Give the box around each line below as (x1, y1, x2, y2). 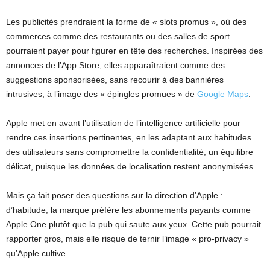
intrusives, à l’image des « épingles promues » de (6, 89, 197, 99)
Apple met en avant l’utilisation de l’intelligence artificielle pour (6, 118, 240, 128)
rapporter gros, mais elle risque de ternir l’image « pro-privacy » (6, 234, 249, 244)
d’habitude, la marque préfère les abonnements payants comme (6, 205, 251, 215)
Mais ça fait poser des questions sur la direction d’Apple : (6, 190, 223, 201)
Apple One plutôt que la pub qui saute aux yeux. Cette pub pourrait (6, 219, 261, 230)
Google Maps (197, 89, 248, 99)
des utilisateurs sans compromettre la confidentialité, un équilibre (6, 147, 253, 157)
